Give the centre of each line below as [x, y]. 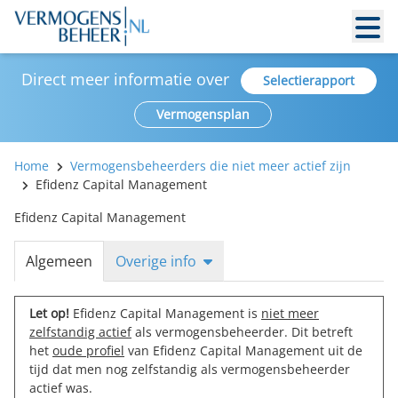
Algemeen [59, 261]
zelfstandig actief [80, 332]
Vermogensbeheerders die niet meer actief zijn [210, 166]
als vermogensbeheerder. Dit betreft [242, 332]
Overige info [156, 261]
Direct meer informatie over [127, 79]
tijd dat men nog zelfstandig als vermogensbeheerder [190, 369]
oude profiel [88, 350]
